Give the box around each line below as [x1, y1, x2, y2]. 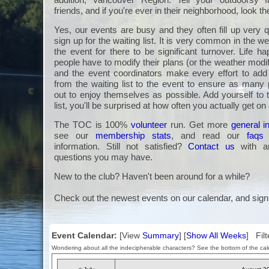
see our [53, 130, 96, 141]
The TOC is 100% [53, 119, 131, 130]
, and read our [171, 130, 247, 141]
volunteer [131, 119, 168, 130]
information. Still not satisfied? [53, 141, 189, 151]
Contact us [188, 141, 235, 151]
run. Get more [167, 119, 231, 130]
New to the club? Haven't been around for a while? [53, 171, 250, 181]
